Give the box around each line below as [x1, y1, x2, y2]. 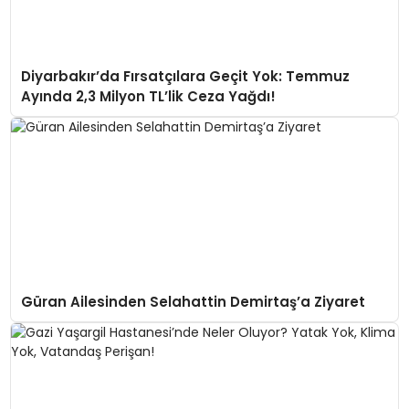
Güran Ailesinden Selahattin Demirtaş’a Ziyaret [20, 291, 365, 311]
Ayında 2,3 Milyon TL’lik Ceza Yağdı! [20, 86, 276, 106]
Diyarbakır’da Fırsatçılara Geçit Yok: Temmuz [20, 66, 350, 86]
